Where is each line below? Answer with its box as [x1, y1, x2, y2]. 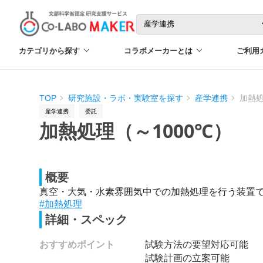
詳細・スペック [45, 213, 128, 226]
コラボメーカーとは [123, 45, 193, 56]
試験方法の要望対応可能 [145, 238, 249, 251]
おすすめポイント [39, 238, 115, 251]
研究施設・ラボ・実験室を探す [68, 93, 184, 103]
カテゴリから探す [19, 45, 80, 56]
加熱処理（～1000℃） [39, 118, 232, 143]
